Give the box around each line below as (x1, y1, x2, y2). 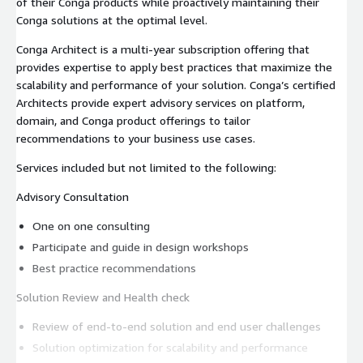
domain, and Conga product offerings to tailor (16, 113, 250, 127)
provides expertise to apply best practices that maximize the (16, 59, 332, 74)
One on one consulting (32, 218, 150, 233)
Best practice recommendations (32, 260, 196, 275)
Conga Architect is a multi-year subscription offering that (16, 41, 310, 56)
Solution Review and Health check (16, 289, 190, 304)
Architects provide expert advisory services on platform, (16, 95, 305, 109)
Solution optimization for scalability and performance (32, 340, 308, 354)
